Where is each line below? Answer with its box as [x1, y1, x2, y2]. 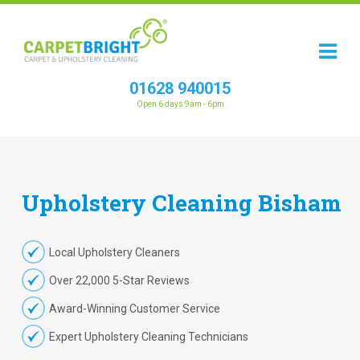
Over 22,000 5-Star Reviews [48, 274, 190, 287]
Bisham [258, 188, 342, 218]
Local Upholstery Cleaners [48, 246, 180, 259]
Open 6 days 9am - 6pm [136, 100, 224, 108]
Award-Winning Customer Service [48, 302, 220, 315]
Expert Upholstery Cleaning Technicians [48, 330, 248, 343]
